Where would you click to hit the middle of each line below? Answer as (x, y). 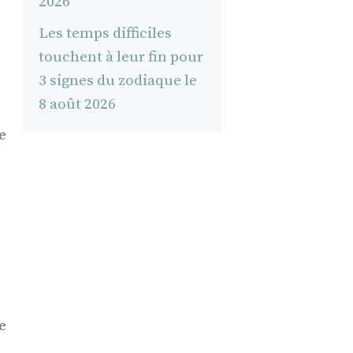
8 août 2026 (77, 104)
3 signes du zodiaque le (117, 80)
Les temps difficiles (105, 33)
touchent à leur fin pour (121, 57)
